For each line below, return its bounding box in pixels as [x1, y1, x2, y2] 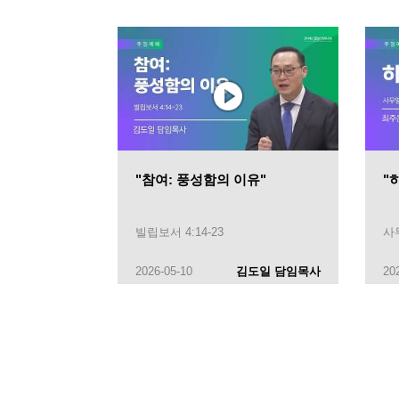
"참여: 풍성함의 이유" [135, 172, 266, 188]
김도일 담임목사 [235, 265, 321, 279]
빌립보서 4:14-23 [135, 225, 224, 240]
